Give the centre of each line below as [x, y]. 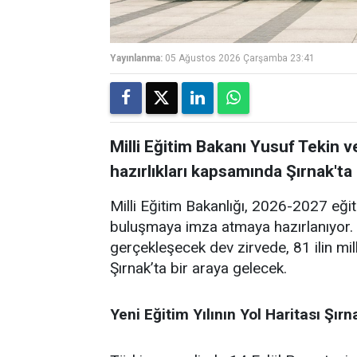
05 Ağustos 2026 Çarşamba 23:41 [240, 58]
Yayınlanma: [136, 58]
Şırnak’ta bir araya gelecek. [198, 268]
